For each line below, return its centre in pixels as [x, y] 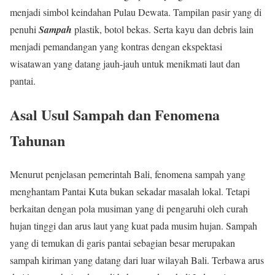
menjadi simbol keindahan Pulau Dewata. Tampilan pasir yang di [136, 12]
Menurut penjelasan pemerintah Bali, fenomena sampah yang [128, 174]
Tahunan [37, 141]
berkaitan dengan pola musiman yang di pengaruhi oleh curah [129, 209]
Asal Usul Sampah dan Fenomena [115, 115]
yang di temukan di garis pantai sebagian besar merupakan [122, 243]
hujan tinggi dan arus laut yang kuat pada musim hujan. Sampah [134, 226]
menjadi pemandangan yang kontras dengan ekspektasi [116, 47]
